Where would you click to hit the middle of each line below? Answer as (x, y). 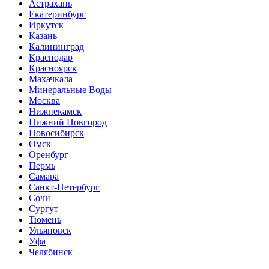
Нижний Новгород (68, 122)
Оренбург (49, 154)
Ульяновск (50, 230)
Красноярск (53, 68)
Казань (43, 35)
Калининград (56, 46)
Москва (44, 100)
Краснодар (51, 57)
